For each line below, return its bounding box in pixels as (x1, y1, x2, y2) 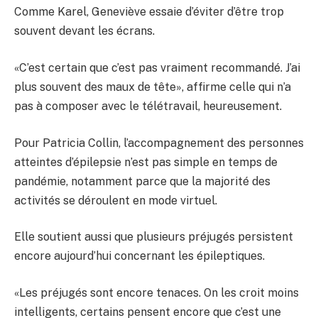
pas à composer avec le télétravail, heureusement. (14, 99, 282, 113)
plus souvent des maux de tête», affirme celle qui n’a (14, 79, 291, 94)
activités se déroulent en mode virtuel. (14, 193, 217, 207)
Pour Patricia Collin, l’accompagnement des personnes (14, 136, 304, 150)
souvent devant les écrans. (14, 24, 155, 38)
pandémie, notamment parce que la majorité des (14, 174, 270, 188)
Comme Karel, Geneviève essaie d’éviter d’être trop (14, 5, 284, 19)
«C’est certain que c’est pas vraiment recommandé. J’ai (14, 60, 300, 75)
